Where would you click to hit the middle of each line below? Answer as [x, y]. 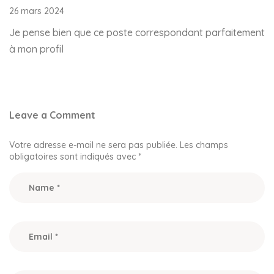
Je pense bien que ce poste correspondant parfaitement [137, 32]
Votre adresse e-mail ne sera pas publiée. [93, 145]
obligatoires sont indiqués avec [74, 156]
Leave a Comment [52, 115]
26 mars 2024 [37, 11]
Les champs [204, 145]
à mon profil [36, 49]
